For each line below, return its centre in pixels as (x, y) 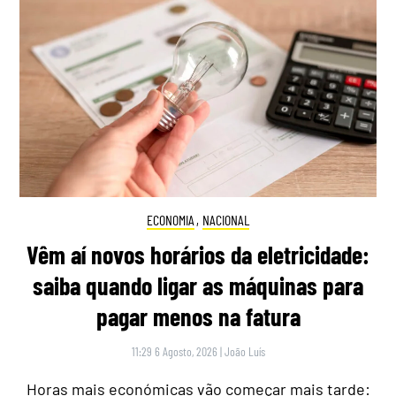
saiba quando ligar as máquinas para (198, 285)
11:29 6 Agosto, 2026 (174, 351)
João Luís (244, 351)
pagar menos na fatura (198, 316)
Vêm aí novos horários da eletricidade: (198, 254)
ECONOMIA (170, 220)
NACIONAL (226, 220)
